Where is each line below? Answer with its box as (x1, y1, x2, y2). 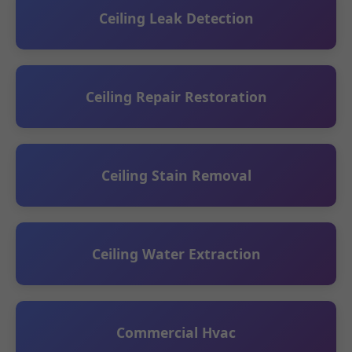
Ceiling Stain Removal (101, 165, 251, 185)
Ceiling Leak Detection (98, 8, 254, 27)
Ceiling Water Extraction (91, 244, 261, 263)
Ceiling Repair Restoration (85, 86, 267, 106)
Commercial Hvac (116, 322, 236, 342)
